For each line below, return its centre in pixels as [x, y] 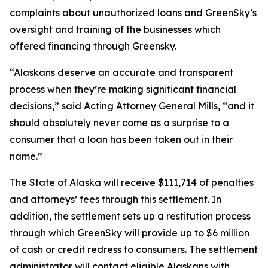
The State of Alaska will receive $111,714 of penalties [132, 182]
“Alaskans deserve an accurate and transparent [121, 72]
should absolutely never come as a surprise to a [119, 123]
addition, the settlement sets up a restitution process [130, 216]
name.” [26, 156]
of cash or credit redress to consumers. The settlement [134, 249]
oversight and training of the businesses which [115, 29]
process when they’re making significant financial [123, 89]
